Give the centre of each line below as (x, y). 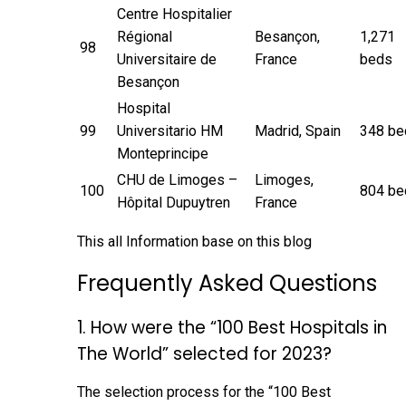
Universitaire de (167, 59)
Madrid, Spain (298, 130)
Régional (145, 36)
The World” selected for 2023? (204, 353)
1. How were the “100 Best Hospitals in (232, 327)
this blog (284, 241)
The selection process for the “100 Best (204, 391)
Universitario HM (170, 130)
